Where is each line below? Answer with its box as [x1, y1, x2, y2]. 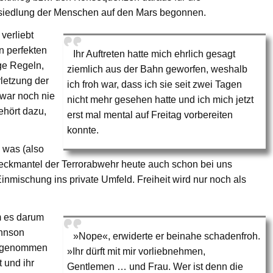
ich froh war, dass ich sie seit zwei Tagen [67, 79, 243, 90]
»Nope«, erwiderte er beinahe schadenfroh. [73, 230, 261, 241]
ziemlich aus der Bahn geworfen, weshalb [67, 63, 248, 74]
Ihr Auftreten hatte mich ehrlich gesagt [73, 48, 236, 59]
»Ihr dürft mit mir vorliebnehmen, [67, 246, 206, 257]
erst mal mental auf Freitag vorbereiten [67, 109, 233, 120]
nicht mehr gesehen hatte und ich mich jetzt [67, 94, 254, 105]
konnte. [67, 124, 99, 135]
